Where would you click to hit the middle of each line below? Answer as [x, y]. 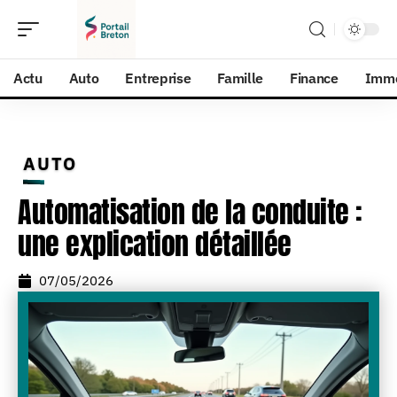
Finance [314, 78]
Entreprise [158, 78]
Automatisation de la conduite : [190, 212]
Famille [241, 78]
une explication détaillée [155, 244]
